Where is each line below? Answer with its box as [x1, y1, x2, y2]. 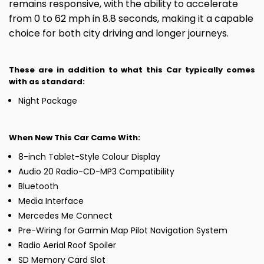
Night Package [18, 95, 77, 107]
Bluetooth [18, 180, 58, 193]
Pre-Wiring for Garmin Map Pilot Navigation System [18, 225, 227, 237]
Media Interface [18, 195, 84, 207]
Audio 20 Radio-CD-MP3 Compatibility [18, 166, 174, 178]
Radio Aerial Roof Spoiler [18, 239, 116, 252]
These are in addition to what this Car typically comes [9, 64, 255, 76]
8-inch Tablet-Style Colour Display [18, 151, 160, 163]
